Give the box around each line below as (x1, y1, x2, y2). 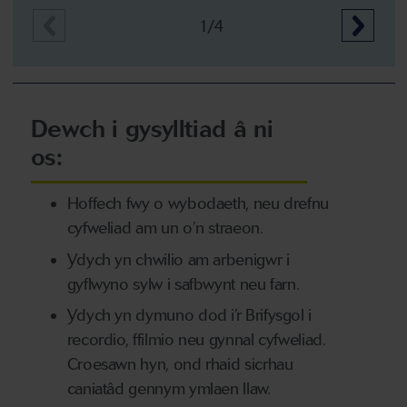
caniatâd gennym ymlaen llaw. (66, 379, 271, 399)
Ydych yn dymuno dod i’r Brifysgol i (66, 305, 313, 325)
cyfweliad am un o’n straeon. (66, 218, 263, 238)
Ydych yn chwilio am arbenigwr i (66, 249, 290, 270)
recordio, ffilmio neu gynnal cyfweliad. (66, 330, 326, 350)
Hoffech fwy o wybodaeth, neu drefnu (66, 194, 330, 213)
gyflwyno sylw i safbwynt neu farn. (66, 273, 300, 294)
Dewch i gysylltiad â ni (30, 114, 273, 144)
